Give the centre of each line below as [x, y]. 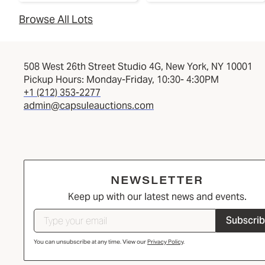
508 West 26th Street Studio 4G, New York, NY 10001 [138, 66]
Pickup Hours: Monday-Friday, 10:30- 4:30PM [121, 79]
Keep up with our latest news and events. [157, 196]
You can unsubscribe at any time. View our [91, 241]
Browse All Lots [56, 19]
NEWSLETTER [157, 180]
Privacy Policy [165, 241]
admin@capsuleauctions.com [89, 105]
